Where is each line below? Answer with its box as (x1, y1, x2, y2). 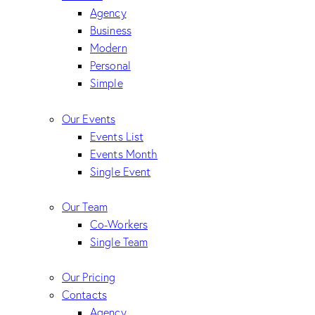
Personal (90, 58, 131, 73)
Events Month (90, 146, 158, 161)
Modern (90, 41, 127, 56)
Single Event (90, 164, 151, 179)
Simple (90, 76, 123, 91)
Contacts (62, 287, 107, 302)
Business (90, 23, 131, 38)
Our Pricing (62, 269, 116, 284)
